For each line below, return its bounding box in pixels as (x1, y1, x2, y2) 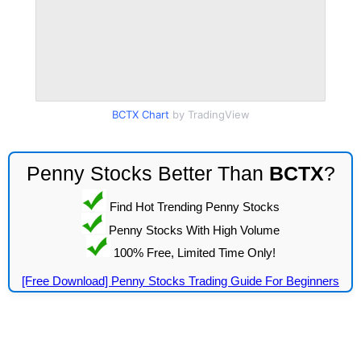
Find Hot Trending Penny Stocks (106, 199, 280, 214)
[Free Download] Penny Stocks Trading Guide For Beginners (22, 273, 339, 288)
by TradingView (168, 108, 250, 121)
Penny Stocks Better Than (26, 162, 269, 185)
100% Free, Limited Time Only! (110, 245, 276, 259)
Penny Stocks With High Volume (106, 222, 280, 236)
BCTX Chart (111, 108, 169, 121)
